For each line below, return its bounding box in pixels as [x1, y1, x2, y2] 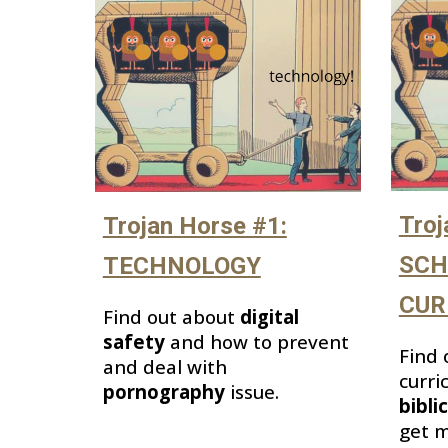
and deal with [102, 354, 227, 380]
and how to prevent [169, 329, 349, 355]
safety [102, 329, 170, 355]
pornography [102, 379, 225, 405]
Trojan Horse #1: [102, 212, 287, 241]
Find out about [102, 304, 240, 330]
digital [239, 304, 299, 330]
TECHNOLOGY [102, 252, 261, 281]
